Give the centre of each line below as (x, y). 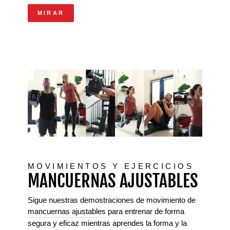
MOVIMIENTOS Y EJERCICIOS (111, 166)
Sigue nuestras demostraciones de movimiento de (112, 200)
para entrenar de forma (145, 212)
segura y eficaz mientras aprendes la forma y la (107, 223)
